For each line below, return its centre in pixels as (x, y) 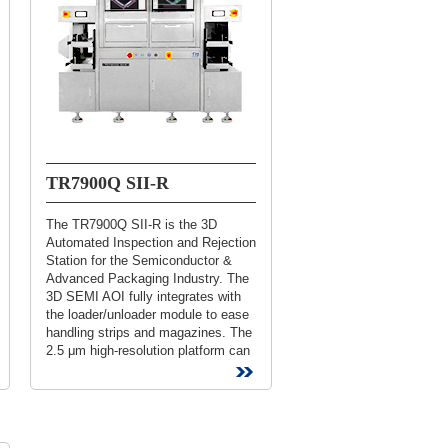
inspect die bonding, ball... (122, 368)
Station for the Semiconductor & (139, 260)
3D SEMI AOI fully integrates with (143, 296)
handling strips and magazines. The (149, 332)
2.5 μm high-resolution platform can (148, 350)
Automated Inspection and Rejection (151, 242)
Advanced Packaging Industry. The (147, 278)
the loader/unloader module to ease (147, 314)
